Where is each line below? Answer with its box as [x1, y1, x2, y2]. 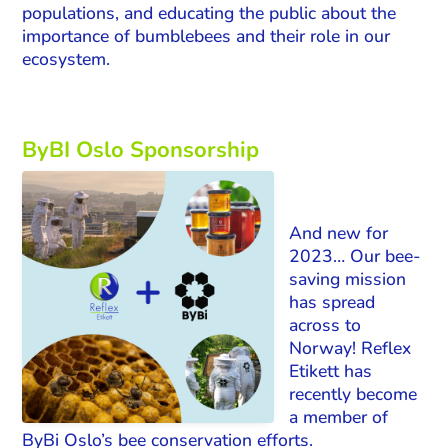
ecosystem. [22, 46, 111, 71]
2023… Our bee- [289, 243, 422, 268]
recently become [289, 381, 418, 406]
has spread [289, 289, 376, 314]
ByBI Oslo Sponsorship [22, 135, 260, 166]
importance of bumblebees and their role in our [22, 23, 391, 48]
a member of [289, 404, 389, 429]
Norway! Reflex [289, 335, 412, 360]
